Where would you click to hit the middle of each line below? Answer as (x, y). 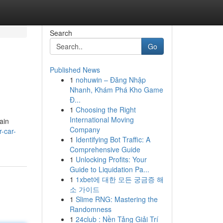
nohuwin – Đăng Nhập (111, 80)
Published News (75, 70)
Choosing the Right (106, 110)
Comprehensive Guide (105, 149)
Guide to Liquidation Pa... (109, 169)
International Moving (102, 119)
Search (61, 33)
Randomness (90, 209)
